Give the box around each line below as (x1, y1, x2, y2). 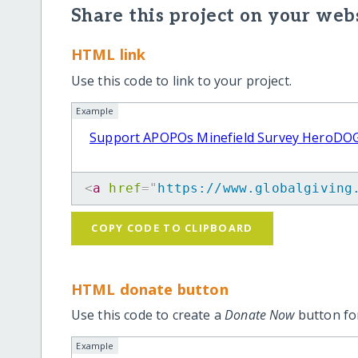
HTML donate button (70, 278, 229, 299)
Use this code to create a (70, 306, 225, 324)
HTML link (70, 44, 146, 65)
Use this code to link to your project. (70, 71, 292, 89)
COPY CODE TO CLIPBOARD (91, 221, 253, 236)
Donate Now (225, 306, 295, 324)
